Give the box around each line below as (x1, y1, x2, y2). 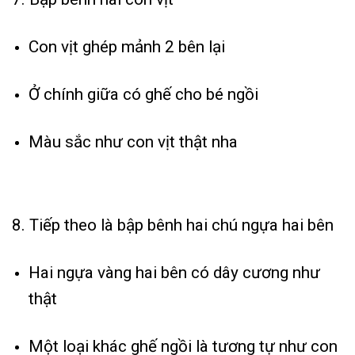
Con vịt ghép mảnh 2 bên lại (28, 36, 225, 56)
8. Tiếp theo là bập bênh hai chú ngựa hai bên (12, 216, 334, 235)
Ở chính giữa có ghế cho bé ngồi (28, 84, 258, 104)
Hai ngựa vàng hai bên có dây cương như (28, 263, 320, 283)
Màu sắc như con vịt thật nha (28, 132, 238, 151)
